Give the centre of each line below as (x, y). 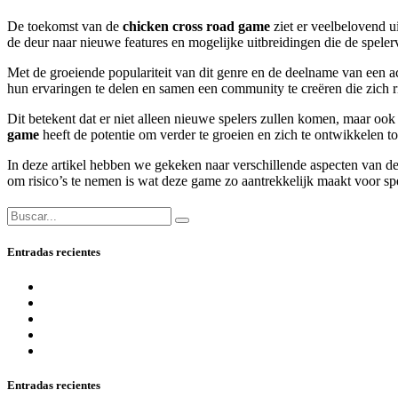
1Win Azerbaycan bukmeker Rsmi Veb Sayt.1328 (182, 334)
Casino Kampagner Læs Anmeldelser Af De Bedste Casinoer (214, 350)
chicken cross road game (196, 26)
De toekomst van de (65, 26)
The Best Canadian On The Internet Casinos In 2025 (191, 318)
